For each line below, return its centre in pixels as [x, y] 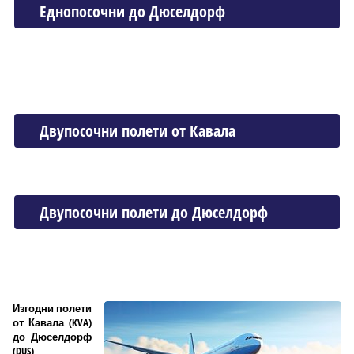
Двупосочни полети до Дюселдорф [154, 212]
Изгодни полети [52, 308]
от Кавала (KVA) [52, 322]
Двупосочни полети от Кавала [137, 130]
